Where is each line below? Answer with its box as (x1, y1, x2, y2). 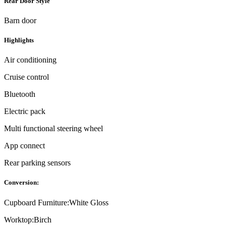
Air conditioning (4, 55, 56, 65)
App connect (4, 141, 45, 150)
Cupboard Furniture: (4, 198, 69, 207)
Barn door (4, 16, 36, 25)
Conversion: (4, 179, 39, 187)
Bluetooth (4, 90, 35, 99)
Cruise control (4, 73, 49, 82)
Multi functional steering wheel (4, 124, 103, 133)
